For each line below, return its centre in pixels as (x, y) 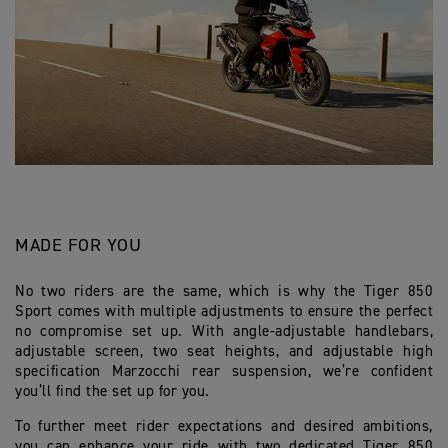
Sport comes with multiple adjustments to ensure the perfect (224, 312)
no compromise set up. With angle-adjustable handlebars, (224, 332)
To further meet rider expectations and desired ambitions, (224, 427)
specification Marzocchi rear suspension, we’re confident (224, 372)
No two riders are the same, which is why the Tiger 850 (224, 292)
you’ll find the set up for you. (114, 392)
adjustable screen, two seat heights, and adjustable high (224, 352)
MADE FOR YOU (78, 246)
